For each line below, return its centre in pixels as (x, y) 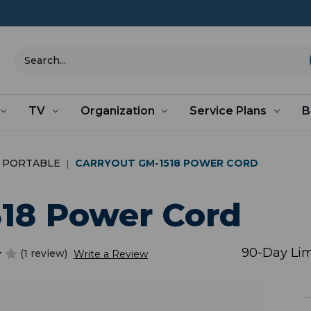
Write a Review (110, 254)
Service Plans (228, 110)
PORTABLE (32, 163)
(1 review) (45, 253)
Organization (117, 110)
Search (31, 54)
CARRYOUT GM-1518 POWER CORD (167, 163)
